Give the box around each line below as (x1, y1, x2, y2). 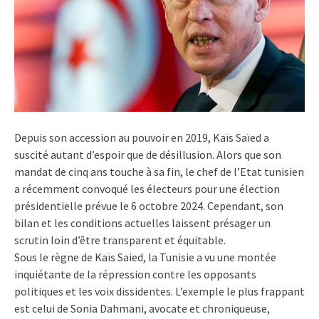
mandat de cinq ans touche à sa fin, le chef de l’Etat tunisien (14, 164, 304, 179)
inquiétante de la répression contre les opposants (14, 266, 256, 281)
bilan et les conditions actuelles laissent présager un (14, 215, 271, 230)
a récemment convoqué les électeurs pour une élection (14, 181, 280, 196)
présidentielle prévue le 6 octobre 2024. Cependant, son (14, 198, 283, 213)
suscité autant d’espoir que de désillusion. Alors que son (14, 147, 281, 162)
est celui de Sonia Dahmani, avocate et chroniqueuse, (14, 300, 270, 315)
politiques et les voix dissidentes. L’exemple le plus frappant (14, 283, 305, 298)
